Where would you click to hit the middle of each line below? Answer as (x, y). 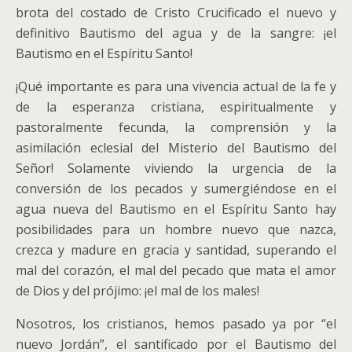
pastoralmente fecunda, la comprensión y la (176, 127)
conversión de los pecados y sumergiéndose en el (176, 189)
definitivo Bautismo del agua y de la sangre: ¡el (176, 33)
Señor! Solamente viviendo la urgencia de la (176, 168)
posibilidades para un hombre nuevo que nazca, (176, 229)
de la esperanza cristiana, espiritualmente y (176, 107)
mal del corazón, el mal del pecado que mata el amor (176, 270)
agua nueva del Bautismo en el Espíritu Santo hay (176, 209)
